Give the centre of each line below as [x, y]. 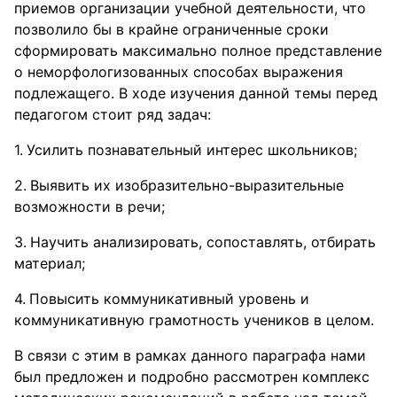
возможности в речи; [90, 206]
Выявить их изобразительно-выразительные [187, 185]
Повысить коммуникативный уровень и [169, 299]
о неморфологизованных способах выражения [179, 72]
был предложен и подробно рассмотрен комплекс [192, 377]
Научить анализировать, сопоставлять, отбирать [203, 242]
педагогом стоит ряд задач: [113, 114]
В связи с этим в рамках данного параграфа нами [190, 355]
